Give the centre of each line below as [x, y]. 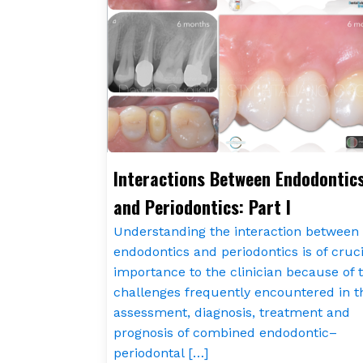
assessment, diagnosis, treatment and [232, 312]
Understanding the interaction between [236, 231]
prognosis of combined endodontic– [225, 332]
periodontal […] [161, 352]
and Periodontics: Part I [202, 206]
